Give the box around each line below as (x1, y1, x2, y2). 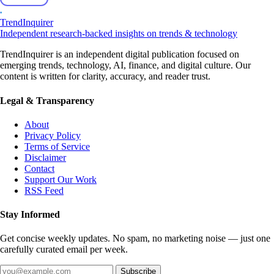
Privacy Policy (24, 130, 81, 141)
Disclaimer (24, 152, 66, 163)
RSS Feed (24, 185, 64, 196)
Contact (24, 163, 54, 174)
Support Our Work (24, 174, 97, 185)
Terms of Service (24, 141, 90, 152)
